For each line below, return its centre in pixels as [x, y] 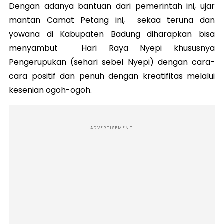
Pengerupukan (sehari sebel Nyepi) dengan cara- [112, 62]
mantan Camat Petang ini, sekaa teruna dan [112, 20]
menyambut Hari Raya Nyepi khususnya [112, 48]
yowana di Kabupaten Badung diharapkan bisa [112, 34]
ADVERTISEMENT [112, 128]
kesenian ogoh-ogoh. [50, 90]
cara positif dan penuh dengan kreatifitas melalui [112, 76]
